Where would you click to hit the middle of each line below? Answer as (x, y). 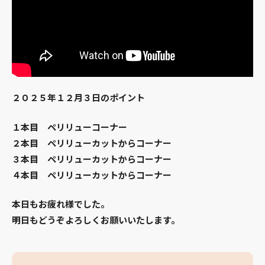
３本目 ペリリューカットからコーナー (92, 159)
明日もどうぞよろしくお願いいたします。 (96, 220)
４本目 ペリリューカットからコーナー (92, 175)
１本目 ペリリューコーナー (70, 127)
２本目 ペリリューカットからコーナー (92, 143)
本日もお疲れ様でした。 (61, 204)
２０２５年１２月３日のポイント (78, 98)
